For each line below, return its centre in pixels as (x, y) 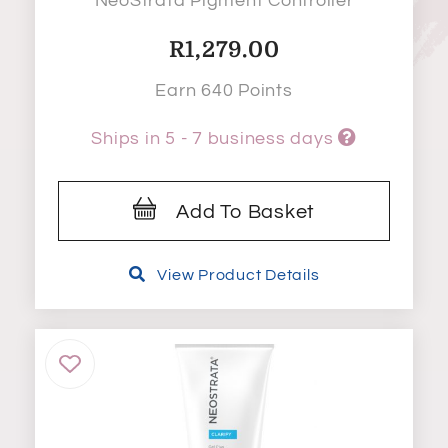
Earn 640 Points (224, 91)
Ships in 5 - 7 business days (214, 139)
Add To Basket (246, 212)
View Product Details (238, 274)
